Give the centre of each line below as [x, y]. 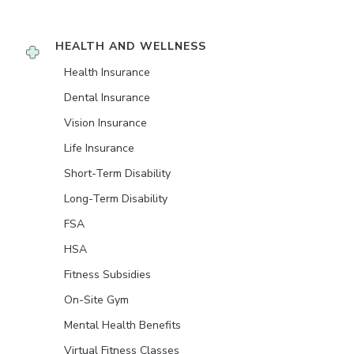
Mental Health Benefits [122, 326]
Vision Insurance [105, 123]
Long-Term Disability [116, 199]
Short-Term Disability [117, 174]
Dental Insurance [107, 98]
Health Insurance [107, 73]
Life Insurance [99, 149]
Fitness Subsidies [107, 275]
